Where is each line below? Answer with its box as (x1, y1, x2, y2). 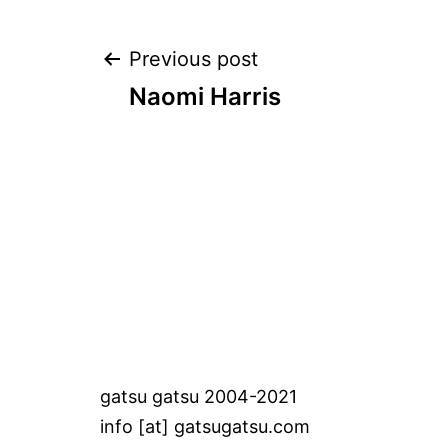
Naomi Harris (129, 82, 281, 112)
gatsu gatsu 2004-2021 (100, 386, 297, 408)
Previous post (129, 47, 258, 72)
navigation (99, 104, 332, 164)
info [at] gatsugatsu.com (100, 416, 310, 438)
